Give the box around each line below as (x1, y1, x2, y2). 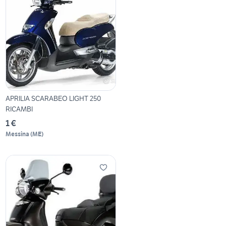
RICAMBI (6, 104, 33, 114)
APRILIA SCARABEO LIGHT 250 (6, 94, 101, 103)
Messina (6, 130, 30, 138)
